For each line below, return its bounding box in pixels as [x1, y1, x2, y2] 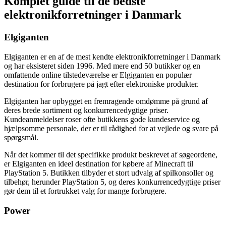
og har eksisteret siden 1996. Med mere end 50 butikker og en [4, 62, 200, 70]
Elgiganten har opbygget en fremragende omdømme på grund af [4, 97, 208, 105]
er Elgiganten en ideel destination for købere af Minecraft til [4, 159, 193, 168]
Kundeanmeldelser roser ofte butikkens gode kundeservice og [4, 115, 200, 124]
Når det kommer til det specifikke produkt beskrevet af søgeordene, [4, 150, 217, 159]
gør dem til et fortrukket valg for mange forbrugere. [4, 187, 166, 195]
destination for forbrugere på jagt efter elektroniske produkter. [4, 80, 199, 88]
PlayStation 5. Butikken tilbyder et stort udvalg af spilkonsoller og [4, 168, 213, 177]
